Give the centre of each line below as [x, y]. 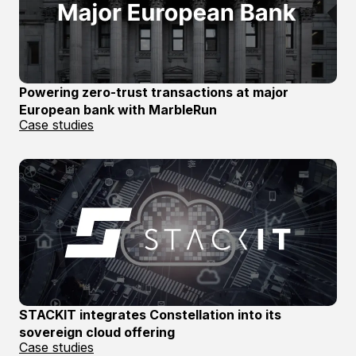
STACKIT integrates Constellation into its [150, 315]
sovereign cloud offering [97, 332]
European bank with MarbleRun [118, 110]
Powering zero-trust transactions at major [154, 92]
